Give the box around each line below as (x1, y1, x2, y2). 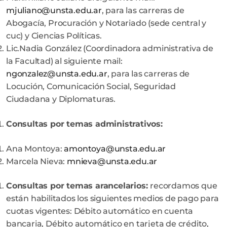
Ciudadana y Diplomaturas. (6, 94, 116, 104)
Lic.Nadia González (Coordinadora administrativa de (6, 44, 213, 54)
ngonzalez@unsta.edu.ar (6, 69, 107, 79)
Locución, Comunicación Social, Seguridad (6, 82, 176, 92)
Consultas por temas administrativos (6, 119, 161, 129)
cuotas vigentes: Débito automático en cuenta (6, 206, 194, 216)
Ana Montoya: (6, 143, 64, 154)
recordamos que (150, 181, 217, 191)
